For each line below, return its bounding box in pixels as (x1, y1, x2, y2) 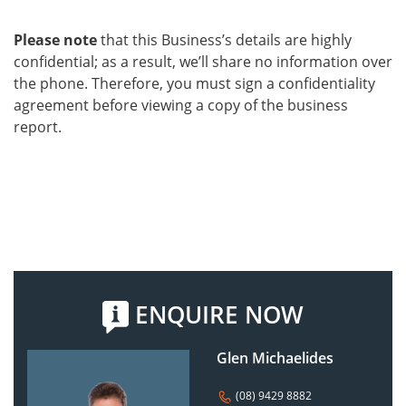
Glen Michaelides (217, 348, 333, 369)
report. (14, 117, 62, 138)
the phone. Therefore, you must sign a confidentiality (14, 73, 375, 94)
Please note (14, 30, 97, 51)
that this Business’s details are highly (97, 30, 352, 51)
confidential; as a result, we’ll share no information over (14, 52, 392, 72)
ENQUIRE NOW (129, 298, 304, 332)
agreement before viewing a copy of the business (14, 95, 348, 116)
